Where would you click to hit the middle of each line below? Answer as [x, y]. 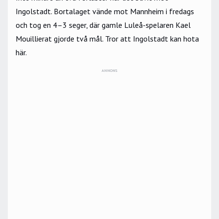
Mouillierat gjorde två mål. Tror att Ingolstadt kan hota [107, 39]
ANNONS [109, 70]
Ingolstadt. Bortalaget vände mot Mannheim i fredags [105, 11]
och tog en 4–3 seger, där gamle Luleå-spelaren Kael [103, 25]
